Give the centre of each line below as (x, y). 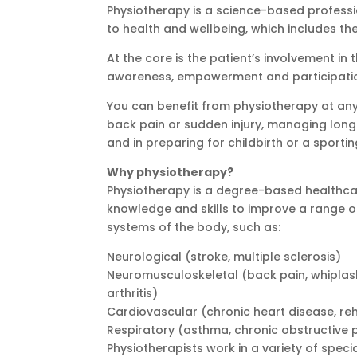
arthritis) (133, 293)
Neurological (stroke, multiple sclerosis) (224, 256)
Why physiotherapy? (171, 172)
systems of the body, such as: (194, 227)
